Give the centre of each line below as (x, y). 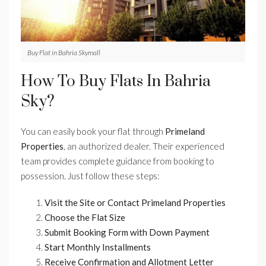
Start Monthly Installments (98, 247)
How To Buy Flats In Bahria (116, 81)
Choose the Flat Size (85, 217)
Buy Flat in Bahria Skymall (64, 52)
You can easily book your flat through (93, 131)
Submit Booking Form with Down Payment (127, 232)
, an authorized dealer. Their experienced (144, 146)
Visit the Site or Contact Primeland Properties (135, 202)
